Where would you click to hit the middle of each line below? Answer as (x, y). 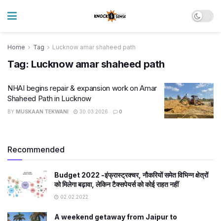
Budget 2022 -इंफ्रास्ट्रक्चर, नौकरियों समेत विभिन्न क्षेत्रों (131, 175)
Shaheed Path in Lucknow (50, 98)
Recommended (36, 149)
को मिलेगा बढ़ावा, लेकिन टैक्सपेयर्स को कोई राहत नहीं (116, 184)
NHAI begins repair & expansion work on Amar (82, 88)
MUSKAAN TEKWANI (42, 111)
